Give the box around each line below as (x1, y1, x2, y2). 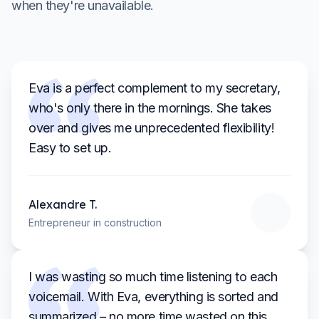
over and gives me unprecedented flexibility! (28, 120, 275, 135)
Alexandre (28, 197, 86, 211)
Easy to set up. (28, 140, 112, 155)
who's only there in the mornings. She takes (28, 100, 271, 115)
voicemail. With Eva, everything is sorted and (28, 289, 278, 304)
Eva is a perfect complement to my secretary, (28, 80, 281, 95)
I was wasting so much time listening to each (28, 269, 278, 284)
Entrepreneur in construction (28, 216, 162, 229)
